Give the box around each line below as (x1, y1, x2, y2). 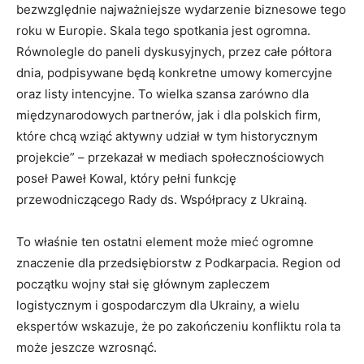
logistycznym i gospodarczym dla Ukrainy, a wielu (16, 297, 300, 314)
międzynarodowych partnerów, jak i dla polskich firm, (16, 107, 321, 123)
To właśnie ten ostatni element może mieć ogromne (16, 234, 314, 250)
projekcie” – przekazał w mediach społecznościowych (16, 149, 324, 166)
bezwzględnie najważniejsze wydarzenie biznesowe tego (16, 2, 346, 18)
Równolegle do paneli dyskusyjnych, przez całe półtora (16, 44, 331, 60)
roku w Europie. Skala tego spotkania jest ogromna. (16, 23, 310, 39)
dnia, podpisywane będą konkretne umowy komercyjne (16, 65, 332, 81)
